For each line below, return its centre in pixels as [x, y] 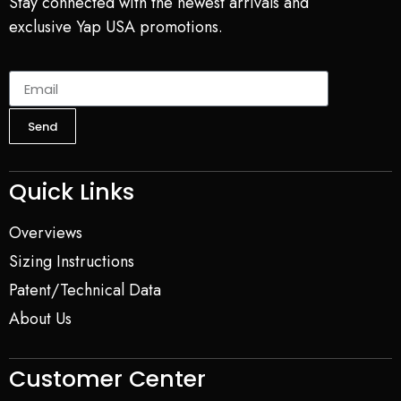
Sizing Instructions [72, 262]
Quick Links [72, 192]
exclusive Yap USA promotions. [116, 26]
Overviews [46, 233]
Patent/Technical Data [85, 290]
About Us [40, 319]
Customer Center [107, 380]
